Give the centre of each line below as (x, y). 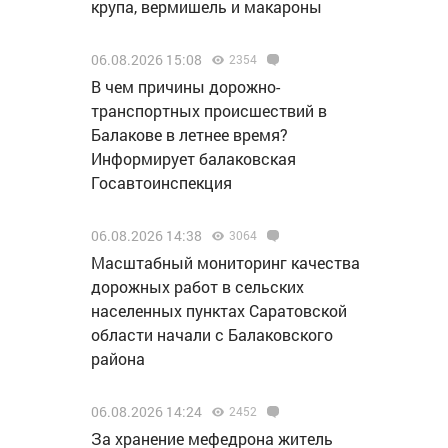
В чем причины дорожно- (185, 86)
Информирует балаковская (193, 158)
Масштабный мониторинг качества (225, 262)
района (118, 358)
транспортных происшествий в (209, 110)
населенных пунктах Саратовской (219, 310)
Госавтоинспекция (161, 182)
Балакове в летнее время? (189, 134)
